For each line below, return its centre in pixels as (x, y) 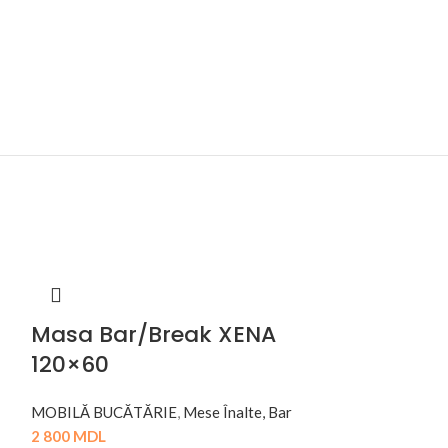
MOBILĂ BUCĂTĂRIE (103, 412)
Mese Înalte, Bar (237, 412)
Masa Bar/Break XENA (153, 335)
